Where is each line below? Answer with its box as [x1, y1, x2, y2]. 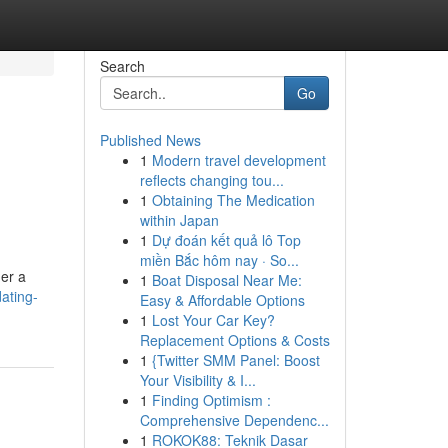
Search [99, 56, 145, 76]
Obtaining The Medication [151, 190, 315, 210]
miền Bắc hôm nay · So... [139, 250, 299, 270]
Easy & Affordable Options [139, 290, 305, 310]
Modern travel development [151, 150, 326, 170]
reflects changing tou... [139, 170, 284, 190]
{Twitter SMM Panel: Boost [151, 350, 320, 370]
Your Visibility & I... [139, 370, 256, 390]
